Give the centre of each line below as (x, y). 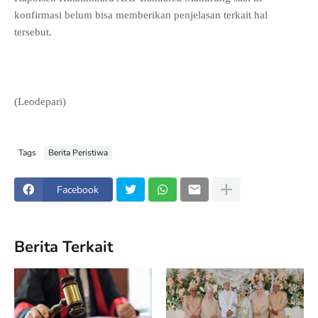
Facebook (78, 190)
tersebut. (33, 32)
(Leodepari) (40, 102)
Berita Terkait (64, 247)
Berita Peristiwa (78, 152)
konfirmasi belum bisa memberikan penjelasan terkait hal (141, 15)
